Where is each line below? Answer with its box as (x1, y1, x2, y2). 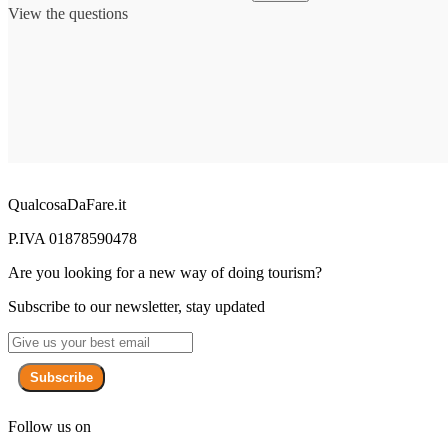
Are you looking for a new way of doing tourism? (8, 263, 322, 281)
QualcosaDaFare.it (8, 195, 126, 213)
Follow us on (8, 417, 91, 435)
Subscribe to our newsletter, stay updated (8, 297, 265, 315)
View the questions (8, 4, 128, 22)
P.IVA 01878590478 (8, 229, 137, 247)
